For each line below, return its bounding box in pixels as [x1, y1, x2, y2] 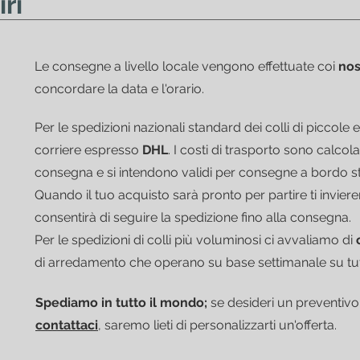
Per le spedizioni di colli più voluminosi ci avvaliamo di [35, 231, 356, 247]
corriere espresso [35, 141, 142, 157]
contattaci [35, 317, 98, 333]
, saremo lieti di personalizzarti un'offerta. [98, 317, 337, 333]
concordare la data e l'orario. [35, 80, 207, 96]
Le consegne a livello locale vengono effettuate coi [35, 58, 338, 74]
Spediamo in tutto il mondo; [35, 294, 207, 310]
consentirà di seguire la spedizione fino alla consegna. [35, 209, 351, 225]
